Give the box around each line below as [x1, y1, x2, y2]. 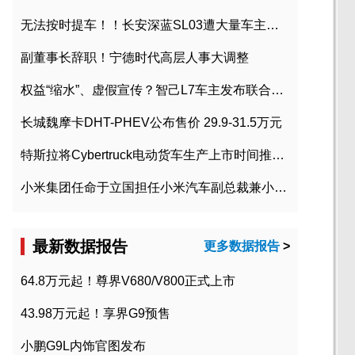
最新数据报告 [32, 238, 128, 256]
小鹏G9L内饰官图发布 [21, 339, 146, 353]
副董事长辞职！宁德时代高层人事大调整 [21, 51, 249, 65]
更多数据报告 [204, 239, 280, 254]
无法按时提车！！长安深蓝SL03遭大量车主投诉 [266, 18, 279, 32]
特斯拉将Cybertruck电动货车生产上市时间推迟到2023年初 [272, 148, 284, 162]
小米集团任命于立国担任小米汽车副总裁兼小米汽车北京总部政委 [274, 181, 287, 195]
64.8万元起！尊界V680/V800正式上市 [21, 274, 235, 288]
